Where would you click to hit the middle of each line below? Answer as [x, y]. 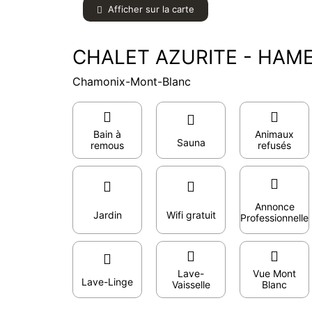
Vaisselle [191, 284]
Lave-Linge [107, 282]
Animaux [274, 134]
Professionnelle [274, 218]
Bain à [107, 134]
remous [107, 145]
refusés [274, 145]
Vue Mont [274, 273]
